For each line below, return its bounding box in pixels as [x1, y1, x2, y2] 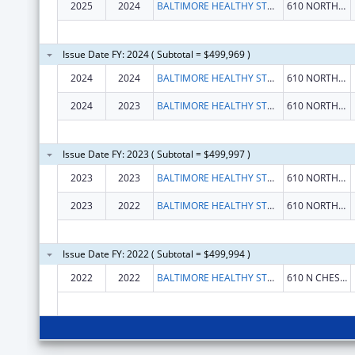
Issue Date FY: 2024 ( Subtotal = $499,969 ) [62, 47, 250, 61]
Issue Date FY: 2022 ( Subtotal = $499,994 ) [62, 246, 250, 261]
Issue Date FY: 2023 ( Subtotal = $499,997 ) [62, 147, 250, 161]
